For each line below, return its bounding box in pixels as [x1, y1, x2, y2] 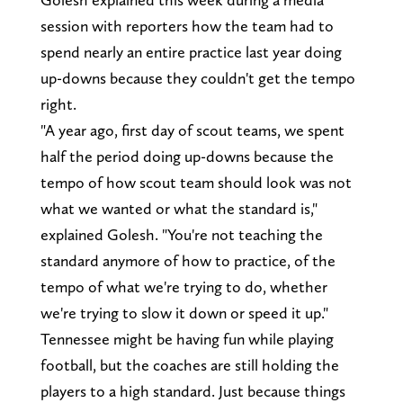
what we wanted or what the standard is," [40, 198, 318, 218]
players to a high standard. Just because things [40, 381, 345, 400]
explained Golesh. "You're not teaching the [40, 224, 323, 244]
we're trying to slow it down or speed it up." [40, 302, 328, 322]
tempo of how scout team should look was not [40, 172, 352, 192]
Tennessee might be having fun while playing [40, 328, 334, 348]
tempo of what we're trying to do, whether [40, 276, 327, 296]
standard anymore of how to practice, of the [40, 250, 336, 270]
